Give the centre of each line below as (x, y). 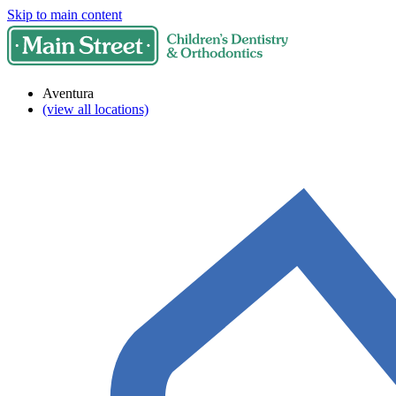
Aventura (68, 93)
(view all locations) (95, 109)
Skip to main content (65, 15)
